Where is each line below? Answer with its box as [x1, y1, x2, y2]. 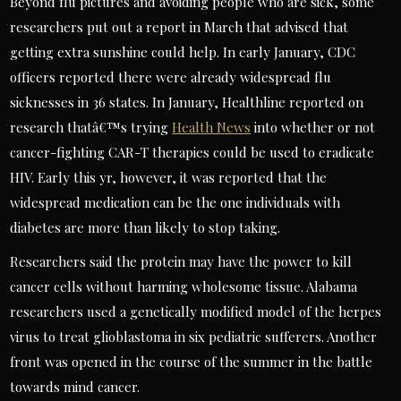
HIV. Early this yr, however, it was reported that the [10, 168, 328, 186]
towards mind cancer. [10, 378, 141, 396]
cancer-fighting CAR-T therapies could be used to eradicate [10, 143, 375, 161]
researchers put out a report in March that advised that [10, 18, 349, 36]
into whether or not [251, 118, 376, 136]
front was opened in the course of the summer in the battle [10, 353, 373, 371]
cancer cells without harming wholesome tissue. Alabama [10, 277, 358, 295]
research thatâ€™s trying [10, 118, 173, 136]
